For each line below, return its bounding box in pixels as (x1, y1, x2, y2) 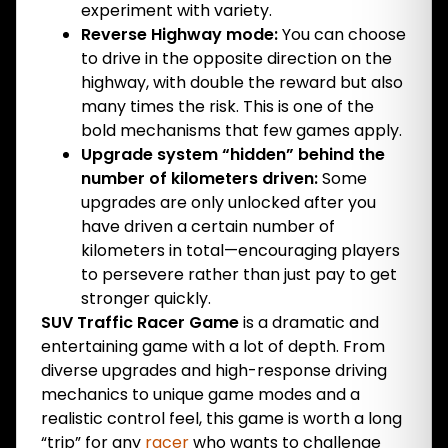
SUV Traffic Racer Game (41, 311, 239, 334)
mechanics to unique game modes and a (41, 383, 360, 406)
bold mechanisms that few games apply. (81, 119, 402, 142)
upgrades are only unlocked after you (81, 191, 376, 214)
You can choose (278, 23, 406, 46)
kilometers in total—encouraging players (81, 239, 400, 262)
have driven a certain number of (81, 215, 335, 238)
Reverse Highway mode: (81, 23, 278, 46)
